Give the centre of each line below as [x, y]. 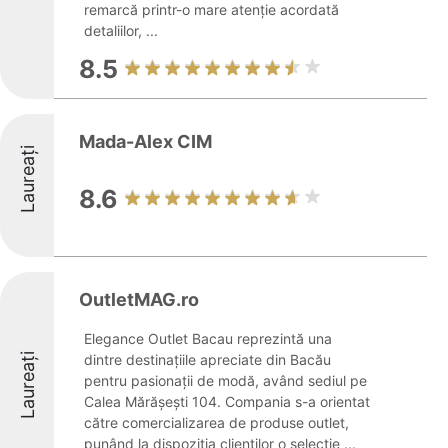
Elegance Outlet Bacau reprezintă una [208, 338]
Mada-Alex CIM [145, 141]
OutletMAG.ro [139, 299]
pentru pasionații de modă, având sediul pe [225, 380]
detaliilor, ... [121, 30]
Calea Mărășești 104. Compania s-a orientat [227, 401]
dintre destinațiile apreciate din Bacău [207, 359]
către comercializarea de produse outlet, [216, 422]
